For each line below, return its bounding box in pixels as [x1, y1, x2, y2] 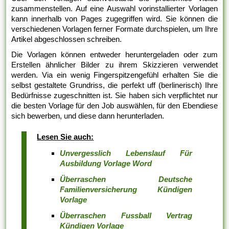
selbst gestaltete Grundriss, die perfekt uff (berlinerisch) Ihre [11, 81, 218, 90]
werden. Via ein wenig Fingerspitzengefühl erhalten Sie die [11, 71, 218, 80]
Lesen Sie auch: [37, 132, 94, 142]
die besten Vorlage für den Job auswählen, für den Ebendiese [11, 101, 218, 110]
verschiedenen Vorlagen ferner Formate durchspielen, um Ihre [11, 25, 218, 34]
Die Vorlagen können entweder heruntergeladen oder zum [11, 50, 218, 59]
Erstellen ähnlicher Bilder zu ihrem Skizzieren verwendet [11, 60, 218, 70]
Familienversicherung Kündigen [60, 185, 192, 194]
